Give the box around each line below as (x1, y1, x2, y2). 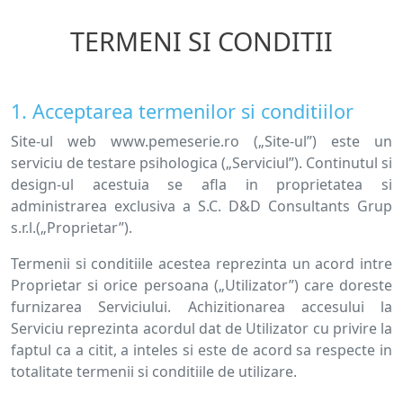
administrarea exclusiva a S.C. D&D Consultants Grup (11, 196, 392, 216)
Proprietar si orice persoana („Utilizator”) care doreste (11, 275, 392, 295)
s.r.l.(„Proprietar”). (11, 218, 132, 237)
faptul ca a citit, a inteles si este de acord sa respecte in (11, 340, 392, 360)
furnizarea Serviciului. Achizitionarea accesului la (11, 297, 392, 317)
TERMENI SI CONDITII (70, 23, 333, 58)
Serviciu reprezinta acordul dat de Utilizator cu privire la (11, 318, 392, 338)
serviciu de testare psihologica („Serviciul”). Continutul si (11, 153, 392, 173)
